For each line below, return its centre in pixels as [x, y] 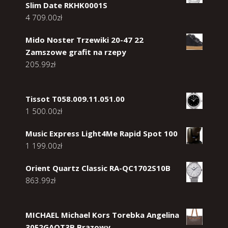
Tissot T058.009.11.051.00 [75, 99]
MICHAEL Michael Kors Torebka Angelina [102, 215]
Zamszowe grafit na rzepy [76, 52]
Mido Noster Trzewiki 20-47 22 [84, 40]
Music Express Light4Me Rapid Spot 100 [102, 134]
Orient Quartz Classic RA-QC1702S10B [98, 168]
